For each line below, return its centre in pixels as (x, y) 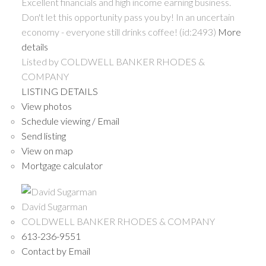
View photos (46, 106)
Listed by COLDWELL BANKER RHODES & (113, 62)
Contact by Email (56, 251)
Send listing (43, 136)
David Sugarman (54, 206)
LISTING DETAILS (59, 91)
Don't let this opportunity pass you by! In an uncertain (128, 17)
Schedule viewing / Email (70, 121)
